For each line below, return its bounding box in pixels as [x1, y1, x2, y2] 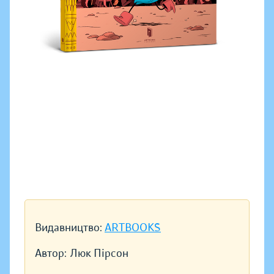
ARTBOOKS [105, 221, 161, 235]
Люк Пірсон [70, 246, 128, 261]
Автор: [35, 246, 67, 261]
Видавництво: [35, 221, 105, 235]
